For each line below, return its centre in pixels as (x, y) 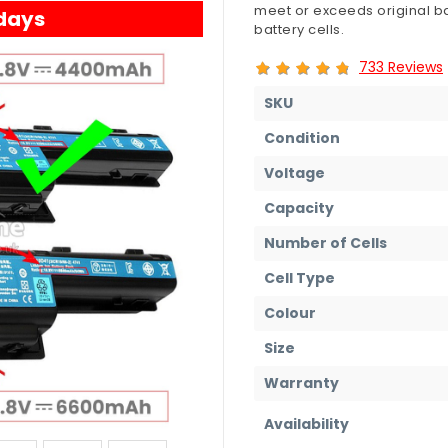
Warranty (301, 382)
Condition (302, 137)
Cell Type (299, 277)
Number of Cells (325, 242)
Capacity (299, 207)
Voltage (294, 172)
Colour (290, 312)
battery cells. (299, 29)
